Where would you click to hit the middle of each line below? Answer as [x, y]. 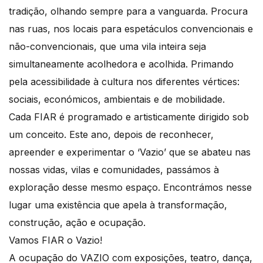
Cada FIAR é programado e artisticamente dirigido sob [129, 117]
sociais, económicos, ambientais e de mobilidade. [117, 100]
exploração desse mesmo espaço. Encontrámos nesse [130, 188]
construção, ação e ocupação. [77, 223]
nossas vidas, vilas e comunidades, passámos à [114, 170]
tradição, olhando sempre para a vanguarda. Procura [128, 11]
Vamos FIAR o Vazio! [55, 240]
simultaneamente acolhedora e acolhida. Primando [121, 64]
